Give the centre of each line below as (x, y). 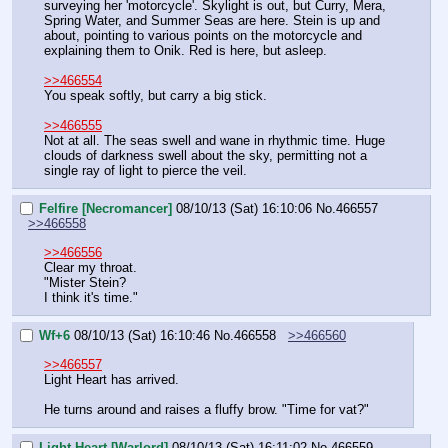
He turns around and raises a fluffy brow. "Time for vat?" (206, 409)
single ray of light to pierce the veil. (145, 170)
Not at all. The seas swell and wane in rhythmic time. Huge (214, 140)
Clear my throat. (90, 267)
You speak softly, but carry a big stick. (155, 95)
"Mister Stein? (85, 282)
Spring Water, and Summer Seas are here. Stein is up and (212, 20)
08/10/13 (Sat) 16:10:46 (142, 336)
